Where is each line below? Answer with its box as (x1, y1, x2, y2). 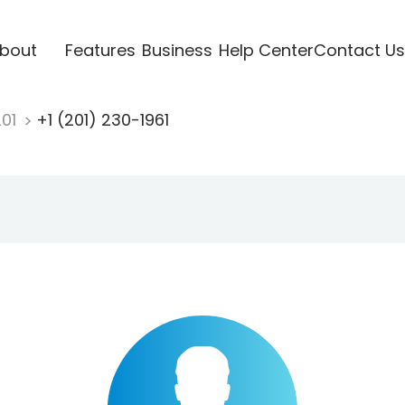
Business (141, 38, 212, 61)
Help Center (218, 38, 314, 61)
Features (64, 38, 136, 61)
